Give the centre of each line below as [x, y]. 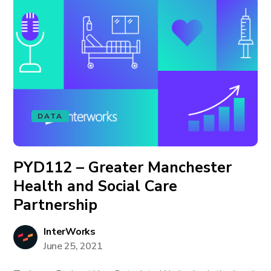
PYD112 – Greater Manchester [123, 168]
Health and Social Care [96, 186]
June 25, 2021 [73, 246]
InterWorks [70, 232]
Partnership [56, 205]
